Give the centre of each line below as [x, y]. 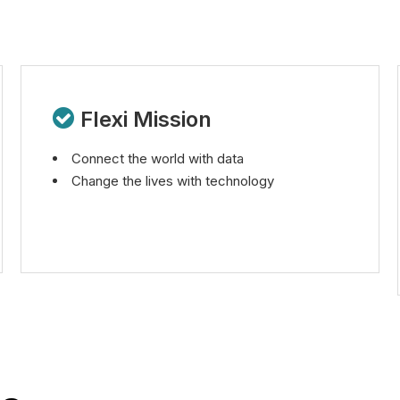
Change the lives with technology [173, 180]
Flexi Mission [146, 119]
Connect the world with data [158, 158]
